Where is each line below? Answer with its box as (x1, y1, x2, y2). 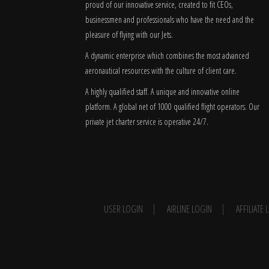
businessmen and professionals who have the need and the (85, 14, 254, 25)
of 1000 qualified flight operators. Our (148, 101, 259, 112)
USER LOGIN (104, 202, 143, 216)
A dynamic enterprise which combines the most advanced (85, 50, 249, 61)
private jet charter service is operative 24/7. (85, 116, 208, 127)
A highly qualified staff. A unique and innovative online (85, 86, 240, 97)
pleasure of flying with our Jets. (85, 29, 173, 40)
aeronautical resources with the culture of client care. (85, 65, 237, 76)
